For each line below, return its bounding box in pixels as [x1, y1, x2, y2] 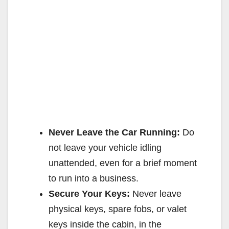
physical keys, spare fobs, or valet [49, 203, 187, 214]
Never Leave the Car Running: [49, 127, 180, 138]
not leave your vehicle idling [49, 142, 162, 153]
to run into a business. [49, 173, 139, 184]
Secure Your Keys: [49, 188, 130, 199]
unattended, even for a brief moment [49, 157, 197, 168]
